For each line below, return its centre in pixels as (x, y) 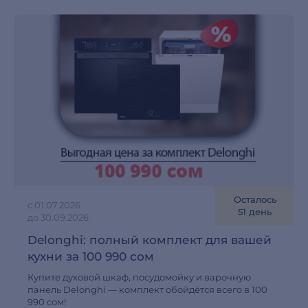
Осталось (255, 199)
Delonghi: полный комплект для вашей (150, 240)
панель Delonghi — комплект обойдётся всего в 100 (147, 289)
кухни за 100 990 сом (91, 256)
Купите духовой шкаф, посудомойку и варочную (139, 277)
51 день (255, 212)
